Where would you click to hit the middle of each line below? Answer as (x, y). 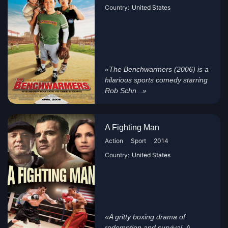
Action (114, 141)
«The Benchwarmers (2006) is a (157, 69)
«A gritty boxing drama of (145, 217)
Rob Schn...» (126, 91)
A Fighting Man (132, 127)
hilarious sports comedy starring (156, 80)
